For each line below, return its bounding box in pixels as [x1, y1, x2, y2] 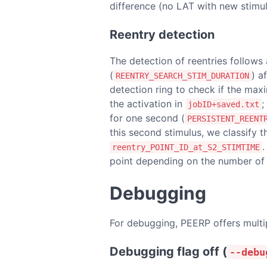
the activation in [110, 97, 185, 110]
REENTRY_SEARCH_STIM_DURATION [116, 70, 249, 80]
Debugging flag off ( [110, 244, 227, 259]
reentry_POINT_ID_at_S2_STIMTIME [112, 142, 260, 152]
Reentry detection [110, 27, 215, 42]
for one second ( [110, 111, 185, 124]
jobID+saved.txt [188, 99, 259, 109]
